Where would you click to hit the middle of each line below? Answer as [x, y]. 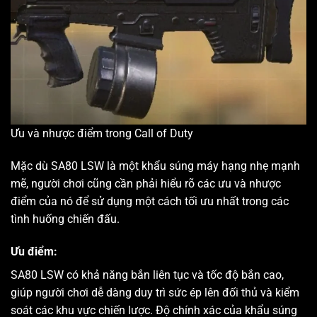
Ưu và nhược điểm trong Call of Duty [102, 134]
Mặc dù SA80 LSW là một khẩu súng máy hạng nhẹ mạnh [155, 166]
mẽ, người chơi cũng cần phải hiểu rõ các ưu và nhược [146, 184]
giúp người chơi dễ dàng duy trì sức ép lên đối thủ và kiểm [155, 292]
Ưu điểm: [34, 251]
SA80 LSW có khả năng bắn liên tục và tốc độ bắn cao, [147, 275]
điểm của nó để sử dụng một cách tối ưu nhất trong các [150, 202]
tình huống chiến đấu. [65, 219]
